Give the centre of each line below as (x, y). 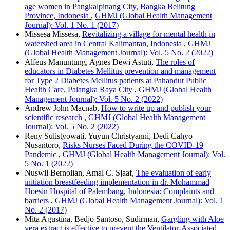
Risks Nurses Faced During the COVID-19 (133, 145)
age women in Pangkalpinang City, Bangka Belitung (110, 6)
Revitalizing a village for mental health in (149, 34)
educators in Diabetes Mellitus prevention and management (120, 71)
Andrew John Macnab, (63, 108)
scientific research (54, 117)
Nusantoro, (44, 145)
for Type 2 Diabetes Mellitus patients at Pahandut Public (116, 80)
